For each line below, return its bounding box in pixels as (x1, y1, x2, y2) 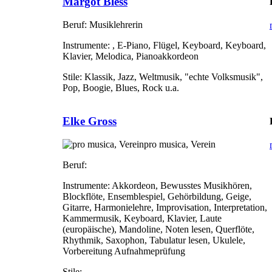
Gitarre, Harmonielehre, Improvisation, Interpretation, (63, 202, 267, 213)
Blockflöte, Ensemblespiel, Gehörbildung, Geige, (63, 191, 251, 202)
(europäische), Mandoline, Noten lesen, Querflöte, (63, 224, 254, 235)
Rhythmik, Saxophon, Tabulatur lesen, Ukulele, (63, 235, 245, 246)
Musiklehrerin (87, 19, 143, 30)
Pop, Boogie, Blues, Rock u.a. (63, 83, 179, 93)
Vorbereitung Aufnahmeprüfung (63, 246, 185, 257)
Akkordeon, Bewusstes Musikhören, (110, 180, 252, 191)
